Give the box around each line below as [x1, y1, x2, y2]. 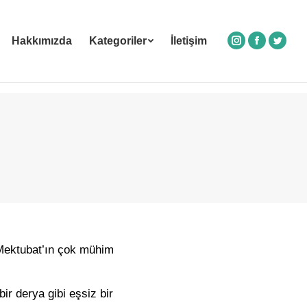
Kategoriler [89, 35, 147, 47]
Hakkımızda [12, 35, 72, 47]
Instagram [236, 42, 288, 56]
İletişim [171, 35, 207, 47]
